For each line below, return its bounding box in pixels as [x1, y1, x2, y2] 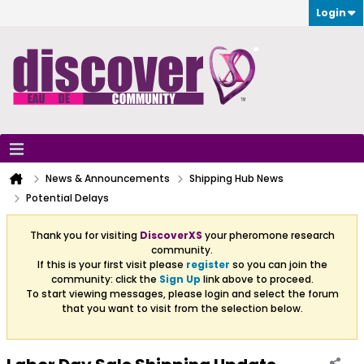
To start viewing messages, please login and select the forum [25, 287, 339, 301]
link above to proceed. [200, 272, 314, 286]
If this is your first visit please [37, 258, 186, 271]
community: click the [50, 272, 159, 286]
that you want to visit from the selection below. [61, 301, 303, 315]
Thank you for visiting [29, 228, 140, 242]
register [185, 258, 230, 271]
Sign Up [158, 272, 201, 286]
